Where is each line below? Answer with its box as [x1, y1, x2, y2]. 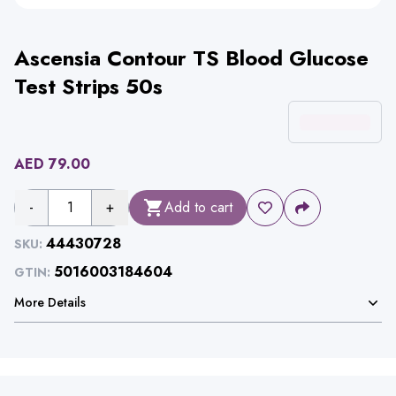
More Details [14, 293, 86, 311]
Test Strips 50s [14, 71, 163, 102]
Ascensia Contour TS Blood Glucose [14, 42, 369, 73]
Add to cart [164, 197, 232, 217]
